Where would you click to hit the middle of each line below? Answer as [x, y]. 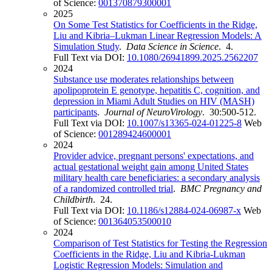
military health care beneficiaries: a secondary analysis [157, 178]
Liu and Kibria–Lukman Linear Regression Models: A [158, 36]
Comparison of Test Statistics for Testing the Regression [160, 243]
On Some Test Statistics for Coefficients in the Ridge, [155, 25]
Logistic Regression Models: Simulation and [138, 265]
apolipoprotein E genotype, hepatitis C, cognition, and [157, 90]
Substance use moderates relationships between [144, 80]
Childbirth [73, 200]
